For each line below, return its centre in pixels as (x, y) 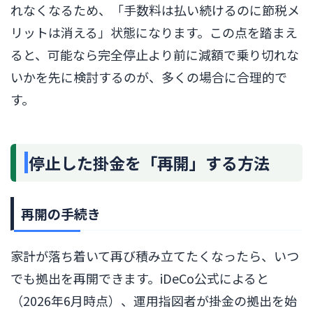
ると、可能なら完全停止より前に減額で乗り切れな (155, 54)
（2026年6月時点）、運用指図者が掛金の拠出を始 (154, 300)
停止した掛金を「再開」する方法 (149, 162)
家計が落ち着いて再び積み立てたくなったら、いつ (155, 255)
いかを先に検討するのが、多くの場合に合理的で (149, 77)
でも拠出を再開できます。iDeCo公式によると (140, 278)
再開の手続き (61, 213)
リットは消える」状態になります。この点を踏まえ (154, 32)
